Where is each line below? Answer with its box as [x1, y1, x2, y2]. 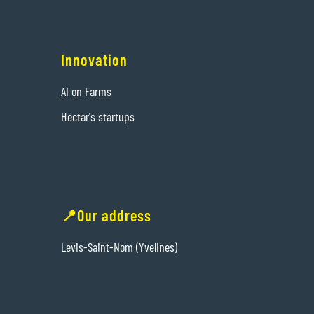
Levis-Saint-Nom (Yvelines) [60, 239, 177, 255]
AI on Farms [60, 83, 111, 100]
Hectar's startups [60, 109, 135, 125]
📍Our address [60, 206, 151, 225]
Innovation [60, 50, 128, 69]
